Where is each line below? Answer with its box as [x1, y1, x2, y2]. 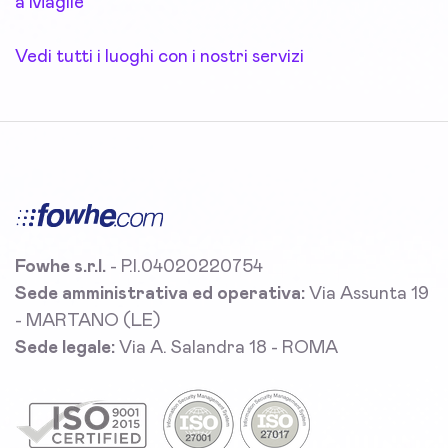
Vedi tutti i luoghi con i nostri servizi [15, 48, 304, 67]
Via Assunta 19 [305, 285, 429, 304]
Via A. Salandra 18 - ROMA [115, 339, 338, 358]
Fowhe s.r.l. [15, 258, 106, 277]
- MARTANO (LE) [15, 312, 160, 331]
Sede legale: [15, 339, 115, 358]
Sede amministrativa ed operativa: [15, 285, 305, 304]
